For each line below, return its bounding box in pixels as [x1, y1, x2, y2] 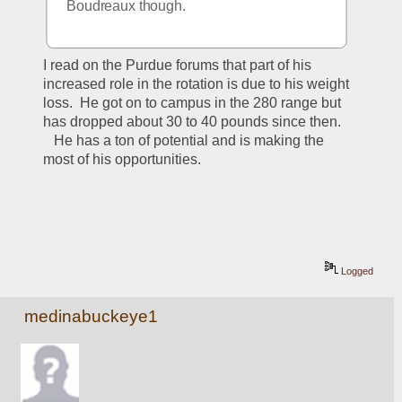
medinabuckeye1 [24, 306, 159, 326]
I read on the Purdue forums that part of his [43, 57, 312, 73]
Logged [338, 265, 374, 276]
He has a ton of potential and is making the [43, 132, 325, 148]
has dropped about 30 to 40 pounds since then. [43, 113, 342, 129]
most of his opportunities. [43, 151, 209, 167]
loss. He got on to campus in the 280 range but [43, 94, 342, 110]
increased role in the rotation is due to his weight [43, 75, 350, 92]
